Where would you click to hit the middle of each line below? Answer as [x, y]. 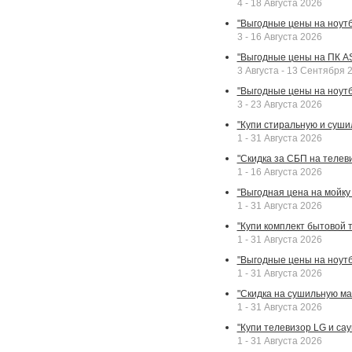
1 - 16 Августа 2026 [279, 172]
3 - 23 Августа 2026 [279, 105]
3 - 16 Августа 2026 [279, 37]
